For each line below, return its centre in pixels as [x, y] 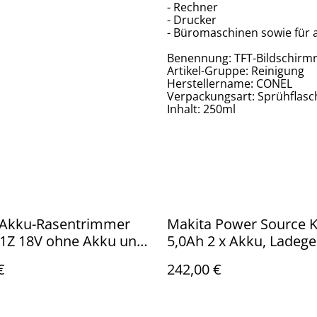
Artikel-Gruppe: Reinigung [236, 71]
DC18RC [194, 258]
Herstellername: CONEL [230, 83]
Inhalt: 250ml [201, 109]
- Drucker [192, 20]
